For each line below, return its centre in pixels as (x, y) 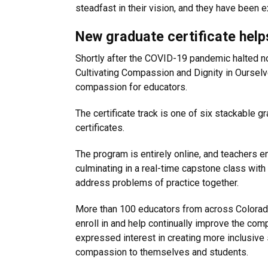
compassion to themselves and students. (162, 252)
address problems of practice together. (157, 183)
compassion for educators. (131, 87)
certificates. (100, 128)
